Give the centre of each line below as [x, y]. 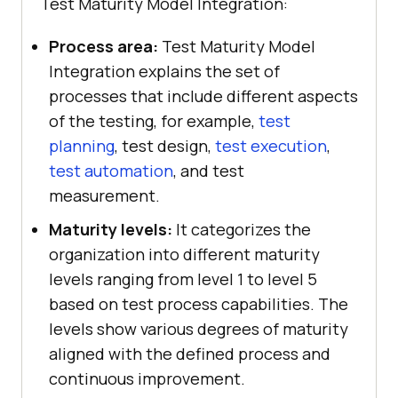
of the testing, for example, [154, 120]
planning [82, 145]
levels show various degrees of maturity [199, 328]
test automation [111, 170]
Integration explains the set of [164, 71]
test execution [271, 145]
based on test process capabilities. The [199, 303]
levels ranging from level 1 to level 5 [183, 279]
